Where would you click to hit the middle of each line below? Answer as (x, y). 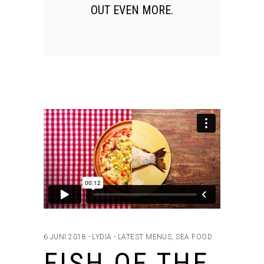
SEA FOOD (194, 237)
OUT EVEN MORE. (132, 10)
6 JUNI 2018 (65, 237)
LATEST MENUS (145, 237)
